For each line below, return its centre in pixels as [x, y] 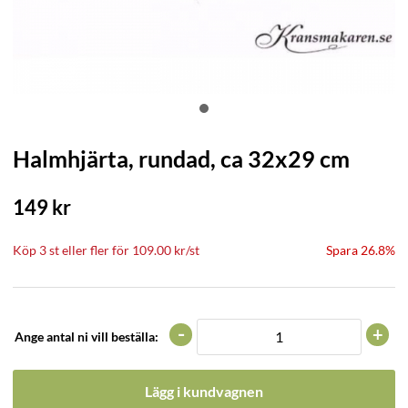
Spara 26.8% [361, 250]
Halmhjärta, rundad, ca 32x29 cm [181, 158]
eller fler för [96, 250]
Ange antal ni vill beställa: [87, 337]
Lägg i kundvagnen [204, 391]
